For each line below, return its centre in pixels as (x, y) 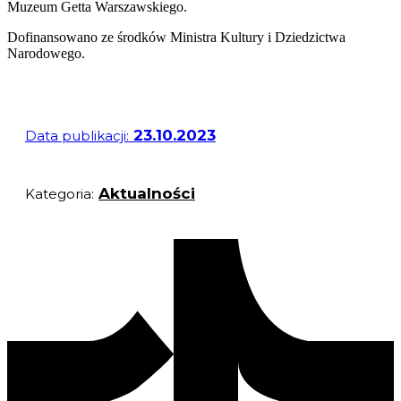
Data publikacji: (77, 136)
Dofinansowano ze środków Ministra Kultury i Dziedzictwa (176, 38)
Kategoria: (60, 194)
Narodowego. (46, 54)
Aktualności (147, 194)
